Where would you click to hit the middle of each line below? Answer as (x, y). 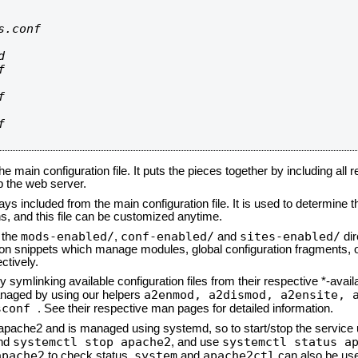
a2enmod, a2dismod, (212, 294)
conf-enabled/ (167, 236)
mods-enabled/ (68, 236)
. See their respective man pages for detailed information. (185, 308)
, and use (197, 342)
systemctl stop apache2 (92, 342)
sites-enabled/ (290, 236)
